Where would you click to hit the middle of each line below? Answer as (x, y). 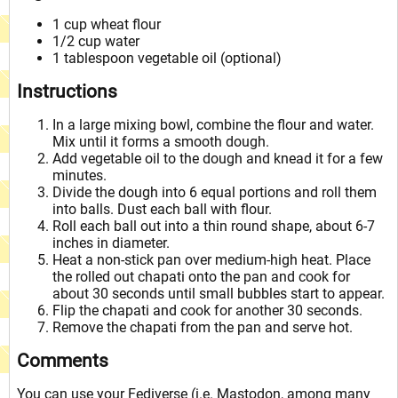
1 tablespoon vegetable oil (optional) (167, 58)
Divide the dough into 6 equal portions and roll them (215, 192)
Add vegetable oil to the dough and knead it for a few (218, 158)
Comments (63, 360)
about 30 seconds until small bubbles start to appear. (219, 293)
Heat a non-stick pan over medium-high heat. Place (212, 259)
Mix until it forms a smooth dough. (161, 141)
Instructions (68, 91)
